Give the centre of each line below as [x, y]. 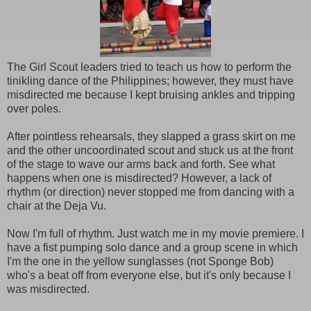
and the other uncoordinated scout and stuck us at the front [150, 150]
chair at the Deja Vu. [57, 205]
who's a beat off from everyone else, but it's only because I [149, 275]
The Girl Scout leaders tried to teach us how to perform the [149, 67]
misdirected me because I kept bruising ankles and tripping [151, 94]
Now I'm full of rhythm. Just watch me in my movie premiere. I [155, 233]
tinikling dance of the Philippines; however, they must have [150, 81]
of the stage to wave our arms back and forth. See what [141, 164]
